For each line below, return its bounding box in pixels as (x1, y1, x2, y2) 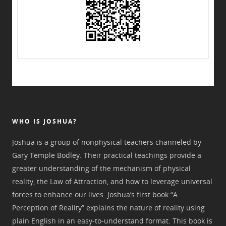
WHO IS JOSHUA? (12, 117, 77, 126)
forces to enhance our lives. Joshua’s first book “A (12, 190, 178, 199)
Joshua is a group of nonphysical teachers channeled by (12, 137, 201, 147)
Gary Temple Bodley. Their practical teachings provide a (12, 150, 201, 160)
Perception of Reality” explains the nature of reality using (12, 203, 205, 212)
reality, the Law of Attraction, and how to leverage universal (12, 177, 212, 186)
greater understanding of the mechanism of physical (12, 163, 191, 173)
